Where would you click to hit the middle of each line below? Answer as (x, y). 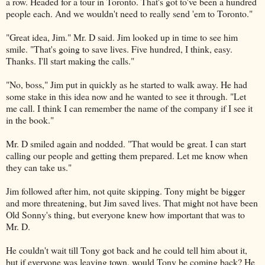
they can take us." (39, 167)
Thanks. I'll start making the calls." (70, 60)
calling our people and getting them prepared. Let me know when (127, 155)
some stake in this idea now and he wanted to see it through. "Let (126, 96)
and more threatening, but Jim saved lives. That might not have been (132, 202)
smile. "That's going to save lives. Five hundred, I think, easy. (119, 49)
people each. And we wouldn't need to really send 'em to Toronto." (129, 13)
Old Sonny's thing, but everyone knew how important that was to (125, 214)
